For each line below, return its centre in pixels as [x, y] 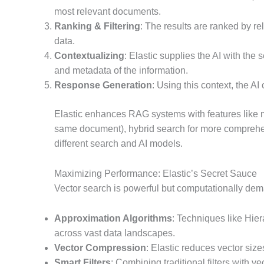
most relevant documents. [108, 12]
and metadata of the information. [121, 71]
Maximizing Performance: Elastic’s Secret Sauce [156, 173]
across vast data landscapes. [115, 233]
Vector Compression [100, 247]
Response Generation [103, 85]
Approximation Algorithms [113, 218]
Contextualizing [89, 56]
